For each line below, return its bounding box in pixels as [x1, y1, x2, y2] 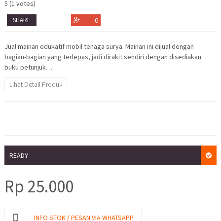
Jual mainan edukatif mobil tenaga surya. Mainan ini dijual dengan [4, 42, 194, 51]
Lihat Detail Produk [9, 80, 62, 89]
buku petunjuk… [4, 63, 52, 72]
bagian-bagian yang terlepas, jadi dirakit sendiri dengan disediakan [4, 52, 201, 62]
